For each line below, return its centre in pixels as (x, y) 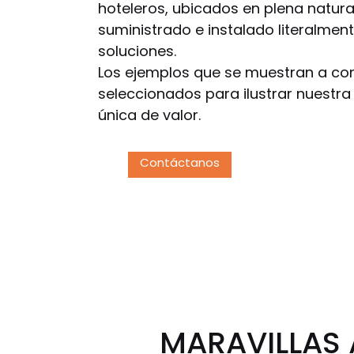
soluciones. (137, 51)
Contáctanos (180, 163)
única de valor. (149, 115)
